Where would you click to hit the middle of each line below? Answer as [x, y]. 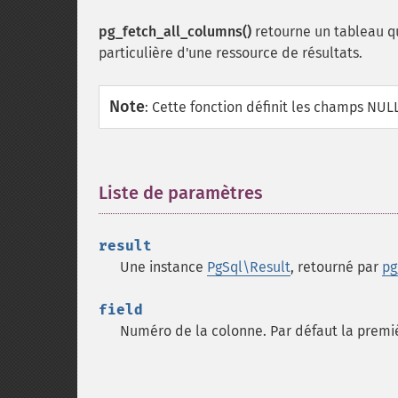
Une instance [163, 267]
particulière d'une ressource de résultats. [231, 53]
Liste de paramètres [181, 193]
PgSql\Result [249, 267]
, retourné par [336, 267]
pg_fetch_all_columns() [175, 32]
